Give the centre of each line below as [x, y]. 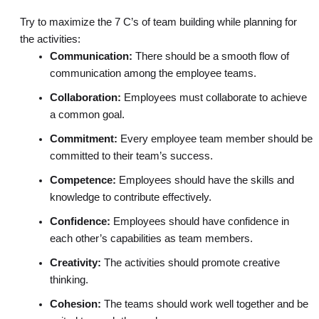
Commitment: [85, 139]
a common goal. [87, 115]
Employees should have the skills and [206, 181]
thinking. [69, 280]
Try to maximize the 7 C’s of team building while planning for [158, 22]
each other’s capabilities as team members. [151, 239]
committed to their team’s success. [131, 156]
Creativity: [77, 263]
